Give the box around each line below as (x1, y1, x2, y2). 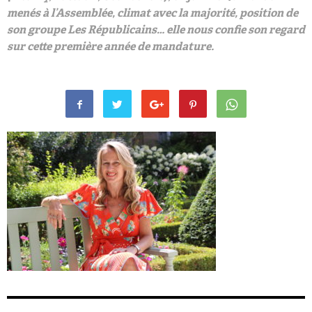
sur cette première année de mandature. (7, 40, 214, 54)
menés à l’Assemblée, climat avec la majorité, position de (7, 7, 298, 21)
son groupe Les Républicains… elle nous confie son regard (7, 24, 305, 38)
